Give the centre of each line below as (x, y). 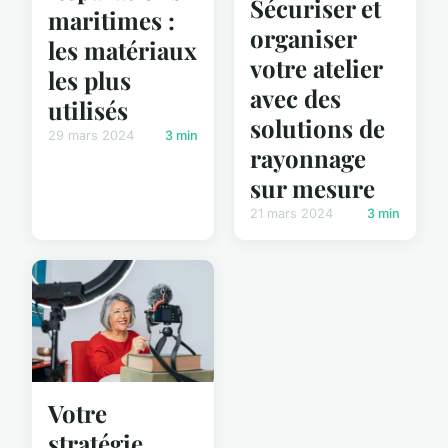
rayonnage (308, 158)
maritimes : (111, 19)
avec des (295, 98)
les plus (89, 79)
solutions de (317, 128)
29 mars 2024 (91, 135)
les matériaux (122, 49)
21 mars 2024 (291, 214)
